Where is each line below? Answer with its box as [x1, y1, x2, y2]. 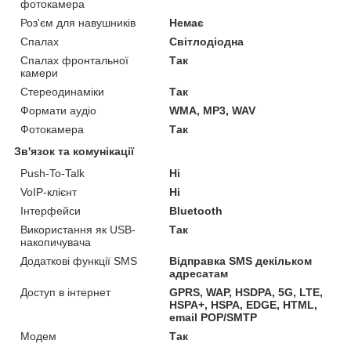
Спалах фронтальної [20, 54, 128, 67]
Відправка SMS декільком [169, 255, 313, 268]
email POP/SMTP [169, 311, 258, 324]
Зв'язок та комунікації [14, 145, 134, 158]
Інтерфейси [20, 204, 81, 218]
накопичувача [20, 236, 91, 249]
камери [20, 67, 58, 80]
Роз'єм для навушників [20, 16, 136, 30]
